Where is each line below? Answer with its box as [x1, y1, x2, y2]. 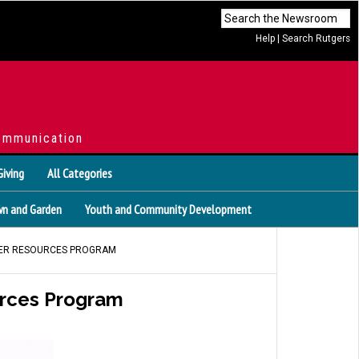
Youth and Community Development [85, 201, 252, 217]
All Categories [47, 165, 112, 181]
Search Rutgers [282, 33, 350, 44]
